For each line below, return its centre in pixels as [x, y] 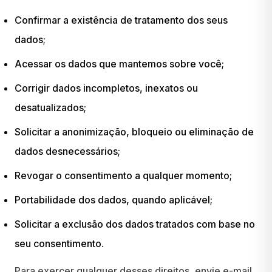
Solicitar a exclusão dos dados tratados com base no [135, 224]
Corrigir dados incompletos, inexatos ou [106, 88]
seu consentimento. [59, 243]
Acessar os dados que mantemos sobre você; [119, 64]
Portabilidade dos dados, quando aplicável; [114, 200]
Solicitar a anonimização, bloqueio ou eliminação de [134, 132]
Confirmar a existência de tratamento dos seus [121, 20]
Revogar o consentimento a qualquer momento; [123, 175]
